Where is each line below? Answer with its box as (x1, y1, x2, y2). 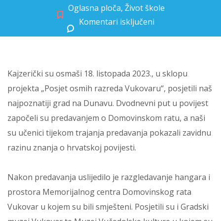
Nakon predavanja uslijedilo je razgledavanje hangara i (7, 172, 210, 183)
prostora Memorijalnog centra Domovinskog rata (7, 186, 191, 197)
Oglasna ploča (68, 2, 121, 13)
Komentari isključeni (79, 16, 154, 27)
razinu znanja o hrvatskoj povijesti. (7, 142, 136, 153)
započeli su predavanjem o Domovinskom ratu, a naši (7, 112, 205, 123)
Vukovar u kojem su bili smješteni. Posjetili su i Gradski (7, 201, 209, 212)
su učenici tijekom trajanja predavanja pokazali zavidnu (7, 127, 211, 138)
